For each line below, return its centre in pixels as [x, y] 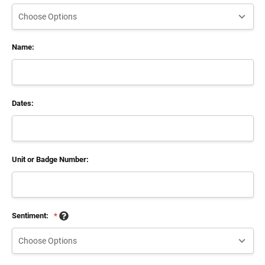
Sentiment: [31, 215]
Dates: [22, 104]
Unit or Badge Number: [50, 159]
